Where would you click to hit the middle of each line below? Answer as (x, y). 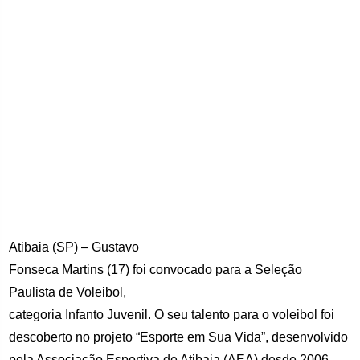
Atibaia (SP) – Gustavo (74, 247)
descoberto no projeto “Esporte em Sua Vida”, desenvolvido (179, 337)
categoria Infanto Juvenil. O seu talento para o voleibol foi (172, 315)
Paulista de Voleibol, (68, 292)
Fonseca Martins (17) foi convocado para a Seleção (156, 270)
